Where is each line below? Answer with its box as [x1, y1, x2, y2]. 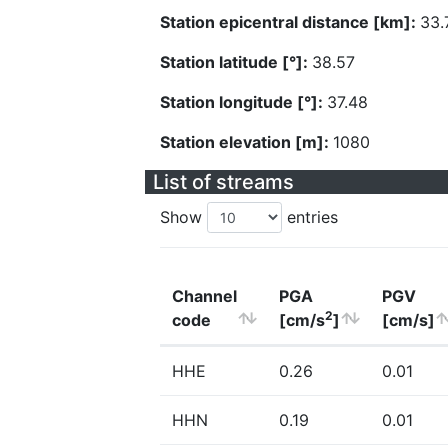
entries [282, 207, 338, 227]
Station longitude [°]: [160, 92, 327, 112]
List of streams [153, 170, 294, 194]
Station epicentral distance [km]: [160, 12, 420, 32]
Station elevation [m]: [160, 132, 333, 152]
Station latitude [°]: [160, 52, 312, 72]
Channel [172, 286, 237, 306]
